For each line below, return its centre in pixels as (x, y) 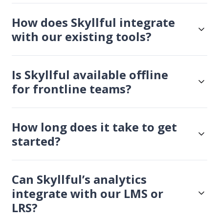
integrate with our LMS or (88, 193)
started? (36, 141)
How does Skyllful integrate (93, 22)
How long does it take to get (94, 127)
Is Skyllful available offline (90, 74)
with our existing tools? (82, 36)
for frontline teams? (72, 88)
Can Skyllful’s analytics (79, 179)
